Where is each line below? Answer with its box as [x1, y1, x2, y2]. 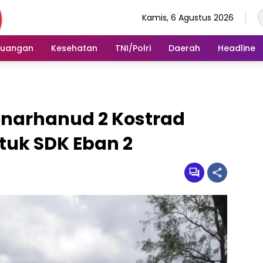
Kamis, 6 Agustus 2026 [142, 11, 234, 23]
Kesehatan [51, 42, 97, 54]
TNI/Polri [115, 42, 151, 54]
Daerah [168, 42, 200, 54]
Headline [218, 42, 255, 54]
